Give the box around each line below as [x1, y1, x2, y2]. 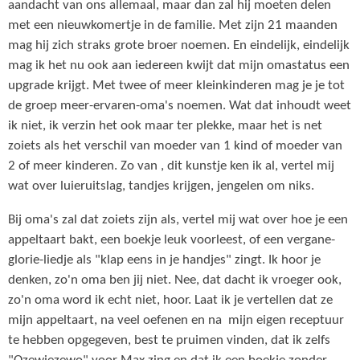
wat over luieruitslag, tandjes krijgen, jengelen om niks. [8, 180, 314, 194]
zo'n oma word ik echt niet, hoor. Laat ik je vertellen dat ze [8, 294, 333, 308]
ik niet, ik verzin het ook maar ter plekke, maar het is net [8, 120, 322, 133]
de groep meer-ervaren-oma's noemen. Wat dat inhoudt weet [8, 100, 351, 113]
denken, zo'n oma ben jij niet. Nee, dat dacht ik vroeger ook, [8, 274, 342, 288]
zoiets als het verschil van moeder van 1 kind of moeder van [8, 140, 342, 153]
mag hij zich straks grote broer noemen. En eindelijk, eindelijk [8, 39, 350, 53]
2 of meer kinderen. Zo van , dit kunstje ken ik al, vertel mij [8, 160, 334, 174]
